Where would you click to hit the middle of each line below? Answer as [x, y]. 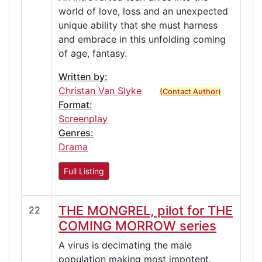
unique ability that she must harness [138, 25]
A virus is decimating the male [125, 245]
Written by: [83, 76]
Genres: [76, 132]
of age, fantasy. [93, 53]
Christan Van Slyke [100, 90]
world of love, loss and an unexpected [143, 11]
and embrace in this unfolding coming [142, 39]
